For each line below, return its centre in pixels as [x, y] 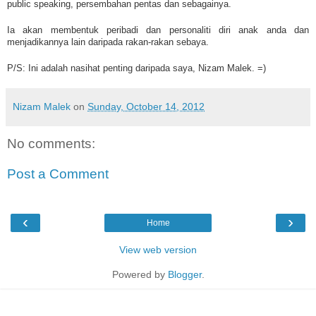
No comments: [51, 143]
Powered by [140, 274]
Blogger [184, 274]
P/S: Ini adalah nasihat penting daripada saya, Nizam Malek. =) [136, 68]
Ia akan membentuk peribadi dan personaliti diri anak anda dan [158, 30]
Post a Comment [58, 174]
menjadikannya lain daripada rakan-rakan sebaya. [108, 42]
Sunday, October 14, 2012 [146, 106]
